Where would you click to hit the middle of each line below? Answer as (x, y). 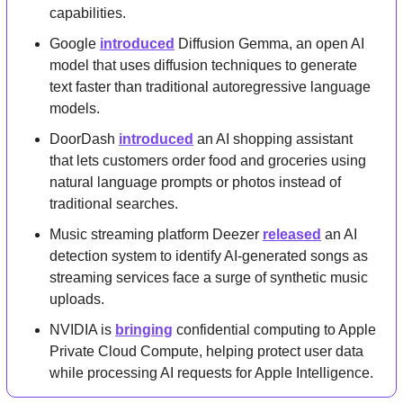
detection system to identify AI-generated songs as (209, 255)
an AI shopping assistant (273, 139)
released (292, 234)
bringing (144, 329)
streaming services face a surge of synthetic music (209, 277)
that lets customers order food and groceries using (208, 160)
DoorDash (84, 139)
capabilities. (88, 13)
